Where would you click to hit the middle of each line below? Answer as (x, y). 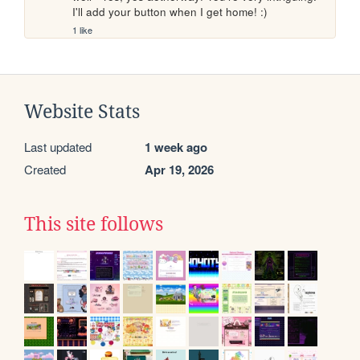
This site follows (94, 225)
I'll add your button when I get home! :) (170, 12)
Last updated (58, 147)
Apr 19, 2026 (179, 170)
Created (45, 170)
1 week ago (176, 147)
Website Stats (82, 112)
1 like (83, 30)
